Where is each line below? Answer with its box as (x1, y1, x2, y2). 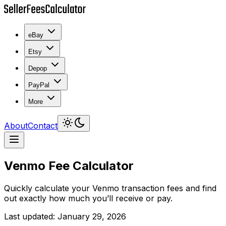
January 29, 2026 (58, 211, 126, 221)
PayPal (28, 81, 49, 89)
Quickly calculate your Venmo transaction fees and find (4, 183, 216, 193)
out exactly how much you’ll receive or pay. (4, 193, 173, 203)
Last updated (4, 211, 53, 221)
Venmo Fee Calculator (4, 158, 134, 173)
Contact (28, 121, 58, 131)
